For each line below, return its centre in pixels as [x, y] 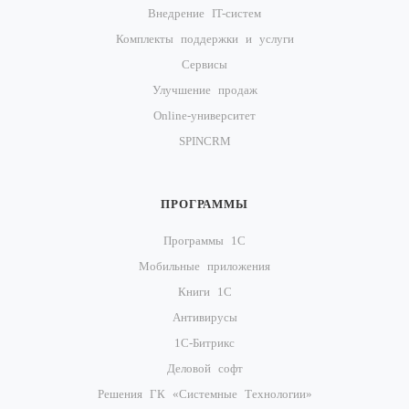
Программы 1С [204, 241]
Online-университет [204, 115]
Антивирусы [204, 317]
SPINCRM [204, 141]
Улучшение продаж [204, 90]
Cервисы [204, 64]
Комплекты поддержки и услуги [204, 39]
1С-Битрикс [204, 343]
